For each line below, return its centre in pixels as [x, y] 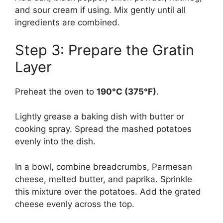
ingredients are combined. [67, 23]
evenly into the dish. [55, 142]
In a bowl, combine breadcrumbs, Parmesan [104, 167]
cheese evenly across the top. [75, 204]
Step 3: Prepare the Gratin [105, 50]
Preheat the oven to [56, 91]
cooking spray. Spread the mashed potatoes [103, 129]
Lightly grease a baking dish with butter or [100, 117]
